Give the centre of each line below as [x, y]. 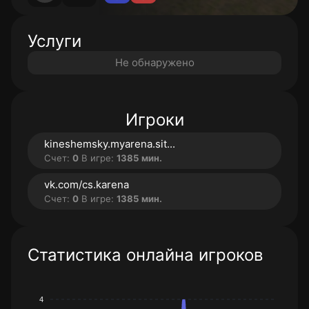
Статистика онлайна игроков [145, 255]
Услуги [54, 41]
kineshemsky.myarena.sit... [110, 144]
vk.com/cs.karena [87, 185]
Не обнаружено [154, 62]
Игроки [154, 120]
